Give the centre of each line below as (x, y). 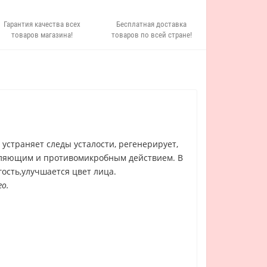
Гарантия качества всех (42, 24)
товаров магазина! (42, 35)
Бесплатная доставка (152, 24)
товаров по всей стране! (151, 35)
